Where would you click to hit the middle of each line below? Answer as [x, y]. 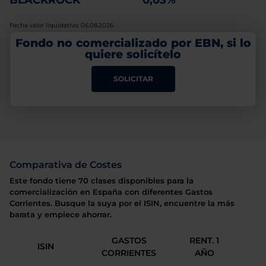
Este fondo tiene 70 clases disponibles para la [102, 181]
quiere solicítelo [133, 54]
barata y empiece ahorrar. [61, 215]
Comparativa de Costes [66, 165]
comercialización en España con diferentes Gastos [111, 192]
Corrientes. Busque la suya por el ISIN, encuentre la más [122, 203]
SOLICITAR [133, 78]
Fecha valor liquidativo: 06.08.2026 [61, 25]
